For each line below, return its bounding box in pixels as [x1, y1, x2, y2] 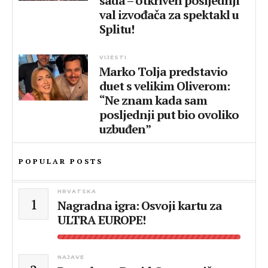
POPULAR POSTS [19, 157, 103, 166]
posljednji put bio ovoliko [99, 106, 239, 123]
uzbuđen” [99, 121, 151, 137]
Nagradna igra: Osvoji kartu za [57, 197, 222, 214]
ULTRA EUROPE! [57, 212, 145, 228]
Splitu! [99, 21, 135, 37]
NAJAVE [57, 254, 84, 260]
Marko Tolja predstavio [99, 63, 228, 80]
